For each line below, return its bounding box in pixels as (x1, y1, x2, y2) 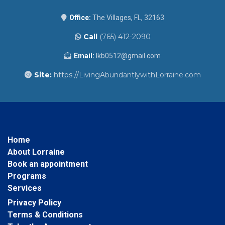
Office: (69, 14, 91, 22)
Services (8, 183, 42, 193)
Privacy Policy (8, 198, 61, 208)
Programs (8, 171, 46, 181)
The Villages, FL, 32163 (90, 14, 164, 22)
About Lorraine (8, 147, 65, 157)
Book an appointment (8, 159, 88, 169)
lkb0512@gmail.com (96, 52, 161, 60)
